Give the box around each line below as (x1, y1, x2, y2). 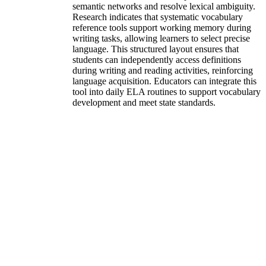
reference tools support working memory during (72, 22, 251, 33)
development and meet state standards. (72, 97, 216, 107)
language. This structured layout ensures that (72, 43, 239, 54)
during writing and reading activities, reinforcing (72, 65, 253, 75)
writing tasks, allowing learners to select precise (72, 33, 250, 43)
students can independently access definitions (72, 54, 241, 65)
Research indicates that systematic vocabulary (72, 11, 243, 22)
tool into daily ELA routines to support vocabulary (72, 86, 261, 97)
